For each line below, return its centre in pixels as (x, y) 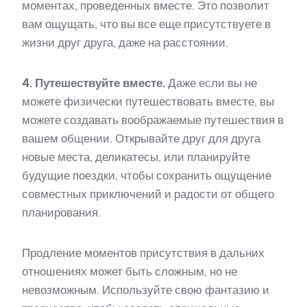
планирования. (61, 212)
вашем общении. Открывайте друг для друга (141, 138)
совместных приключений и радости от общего (148, 194)
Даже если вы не (211, 83)
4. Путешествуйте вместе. (94, 83)
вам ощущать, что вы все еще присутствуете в (146, 24)
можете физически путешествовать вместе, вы (148, 101)
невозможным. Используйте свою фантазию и (146, 290)
